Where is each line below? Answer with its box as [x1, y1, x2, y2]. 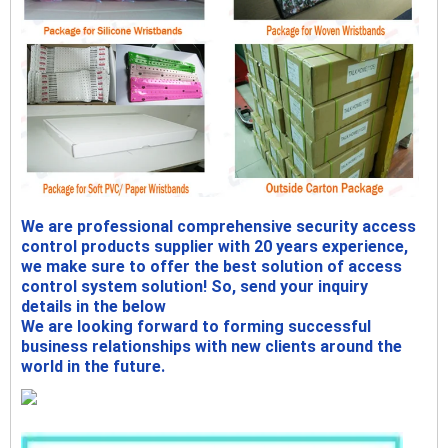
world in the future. [21, 357, 165, 377]
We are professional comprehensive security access [21, 217, 416, 237]
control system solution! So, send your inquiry [21, 277, 368, 297]
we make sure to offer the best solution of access [21, 257, 402, 277]
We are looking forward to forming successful [21, 317, 371, 337]
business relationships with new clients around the [21, 337, 402, 357]
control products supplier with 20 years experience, [21, 237, 408, 257]
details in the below [21, 297, 166, 317]
